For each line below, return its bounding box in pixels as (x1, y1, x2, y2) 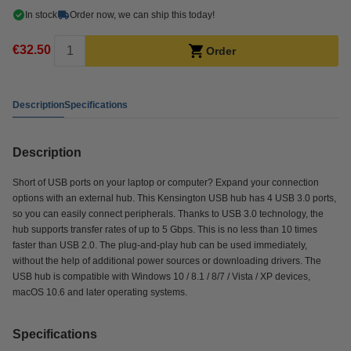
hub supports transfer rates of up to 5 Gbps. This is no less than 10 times (13, 224, 317, 235)
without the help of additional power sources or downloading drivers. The (13, 255, 321, 266)
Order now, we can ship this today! (70, 9, 215, 20)
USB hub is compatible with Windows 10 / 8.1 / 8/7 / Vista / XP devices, (13, 271, 310, 282)
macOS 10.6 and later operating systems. (13, 287, 187, 298)
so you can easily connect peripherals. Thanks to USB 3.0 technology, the (13, 208, 324, 219)
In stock (25, 9, 57, 20)
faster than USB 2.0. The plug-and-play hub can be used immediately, (13, 240, 307, 251)
